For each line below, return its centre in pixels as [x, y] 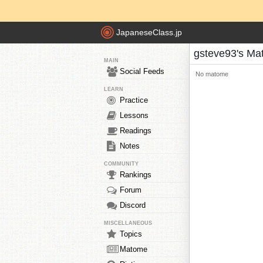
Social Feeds [142, 71]
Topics [131, 234]
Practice [134, 100]
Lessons [134, 115]
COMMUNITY [121, 164]
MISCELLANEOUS [128, 223]
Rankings [136, 175]
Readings [136, 131]
